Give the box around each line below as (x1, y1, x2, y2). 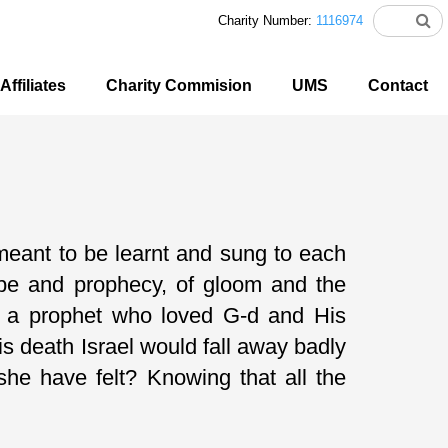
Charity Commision (106, 77, 252, 94)
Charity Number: (218, 13, 316, 28)
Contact (368, 77, 428, 94)
